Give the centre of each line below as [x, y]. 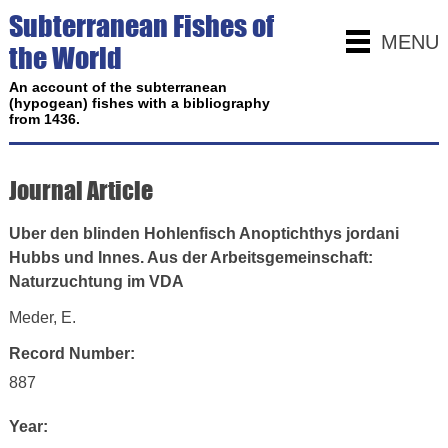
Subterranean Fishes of [141, 26]
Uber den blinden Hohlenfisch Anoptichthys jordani [203, 233]
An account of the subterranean [117, 87]
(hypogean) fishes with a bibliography [139, 103]
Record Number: [71, 353]
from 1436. [44, 119]
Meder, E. [42, 317]
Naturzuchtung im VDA [96, 281]
